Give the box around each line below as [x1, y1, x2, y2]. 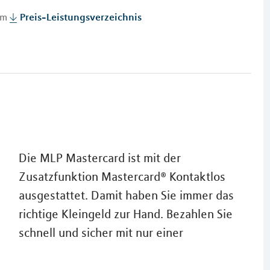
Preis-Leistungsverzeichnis [20, 11, 142, 23]
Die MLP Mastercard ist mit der [18, 151, 181, 165]
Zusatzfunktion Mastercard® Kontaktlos [18, 169, 225, 184]
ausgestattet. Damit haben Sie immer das [18, 188, 234, 202]
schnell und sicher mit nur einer [18, 225, 183, 240]
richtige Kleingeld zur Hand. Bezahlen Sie [18, 207, 233, 221]
